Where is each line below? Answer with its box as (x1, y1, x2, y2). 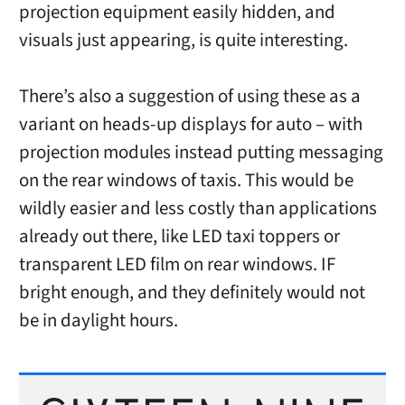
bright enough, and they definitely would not (18, 279, 365, 306)
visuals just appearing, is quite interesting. (18, 27, 348, 53)
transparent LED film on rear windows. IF (18, 251, 335, 278)
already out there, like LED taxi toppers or (18, 223, 340, 250)
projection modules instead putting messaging (18, 139, 383, 166)
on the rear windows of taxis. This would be (18, 167, 353, 194)
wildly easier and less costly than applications (18, 195, 377, 222)
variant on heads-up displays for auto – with (18, 111, 363, 138)
